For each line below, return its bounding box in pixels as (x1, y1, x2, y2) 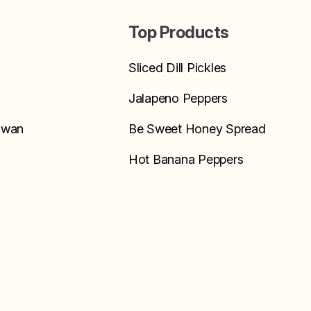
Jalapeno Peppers (128, 91, 228, 106)
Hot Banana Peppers (128, 152, 244, 167)
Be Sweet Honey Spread (128, 121, 266, 137)
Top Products (128, 22, 229, 43)
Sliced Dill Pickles (128, 60, 227, 76)
